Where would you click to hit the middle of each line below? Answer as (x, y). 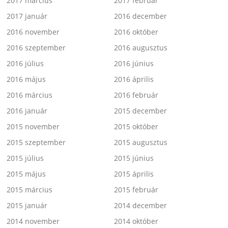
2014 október (136, 221)
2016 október (136, 32)
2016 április (134, 79)
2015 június (134, 158)
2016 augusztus (141, 47)
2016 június (134, 63)
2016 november (33, 32)
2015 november (33, 126)
